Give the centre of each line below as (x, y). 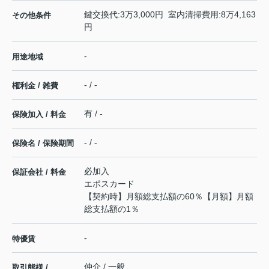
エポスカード (109, 183)
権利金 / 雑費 (35, 85)
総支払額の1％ (112, 209)
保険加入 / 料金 (39, 114)
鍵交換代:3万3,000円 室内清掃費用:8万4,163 (170, 14)
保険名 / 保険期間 (43, 143)
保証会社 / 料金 (39, 172)
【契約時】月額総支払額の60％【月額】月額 (169, 196)
